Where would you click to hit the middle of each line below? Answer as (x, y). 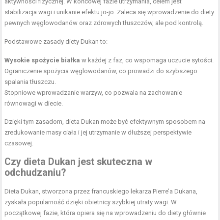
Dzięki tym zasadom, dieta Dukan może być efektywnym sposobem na (105, 122)
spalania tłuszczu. (30, 82)
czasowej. (19, 143)
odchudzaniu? (35, 173)
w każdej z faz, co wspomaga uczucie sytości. (147, 60)
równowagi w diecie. (34, 104)
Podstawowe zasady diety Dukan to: (56, 42)
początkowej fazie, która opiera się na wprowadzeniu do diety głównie (105, 213)
